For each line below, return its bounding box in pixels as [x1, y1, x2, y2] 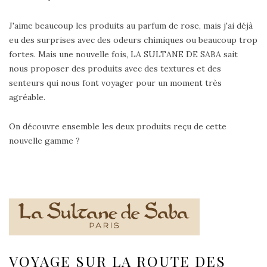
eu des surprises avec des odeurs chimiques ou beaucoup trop [9, 35, 257, 46]
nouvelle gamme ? [9, 135, 80, 147]
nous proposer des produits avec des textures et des [9, 63, 221, 74]
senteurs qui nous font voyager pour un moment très [9, 77, 222, 89]
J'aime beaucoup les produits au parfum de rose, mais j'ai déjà [9, 20, 253, 32]
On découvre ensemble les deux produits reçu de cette [9, 121, 226, 132]
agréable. [9, 92, 45, 103]
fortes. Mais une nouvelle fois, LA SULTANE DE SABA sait [9, 49, 238, 60]
